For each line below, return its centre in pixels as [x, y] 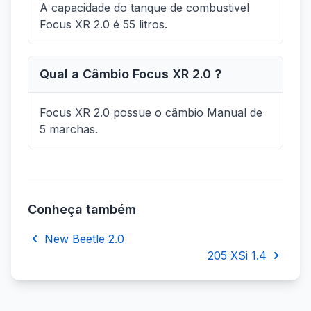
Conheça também [82, 210]
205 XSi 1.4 [237, 256]
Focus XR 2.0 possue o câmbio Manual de [151, 113]
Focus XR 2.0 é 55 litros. [103, 25]
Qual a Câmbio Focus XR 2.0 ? [131, 74]
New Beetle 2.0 [84, 239]
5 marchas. [69, 129]
